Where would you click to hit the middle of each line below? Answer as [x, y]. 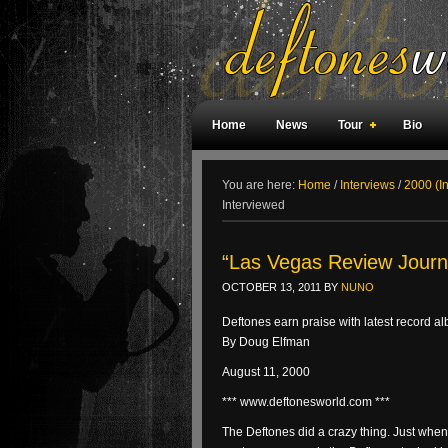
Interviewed [253, 205]
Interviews [367, 185]
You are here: [260, 185]
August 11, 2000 [266, 372]
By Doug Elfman [266, 342]
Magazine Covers [359, 175]
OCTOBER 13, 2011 [271, 287]
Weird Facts [246, 175]
